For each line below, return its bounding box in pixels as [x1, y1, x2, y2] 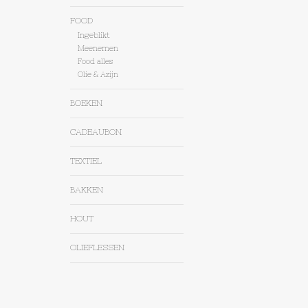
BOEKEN [70, 98, 102, 109]
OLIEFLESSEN [70, 243, 124, 253]
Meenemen [77, 44, 118, 53]
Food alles [77, 57, 113, 66]
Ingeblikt [77, 31, 109, 40]
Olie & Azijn [77, 70, 118, 79]
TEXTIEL [70, 156, 102, 166]
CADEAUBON [70, 127, 122, 137]
